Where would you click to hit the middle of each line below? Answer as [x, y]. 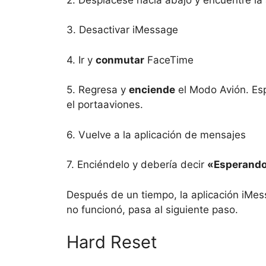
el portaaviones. [105, 105]
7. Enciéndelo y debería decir [137, 165]
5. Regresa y [98, 90]
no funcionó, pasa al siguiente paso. [152, 209]
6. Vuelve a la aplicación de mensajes [156, 134]
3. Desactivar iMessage [122, 30]
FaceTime [169, 60]
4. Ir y [81, 60]
